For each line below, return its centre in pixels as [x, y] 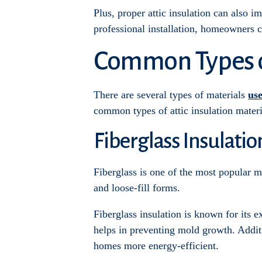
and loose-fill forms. [137, 188]
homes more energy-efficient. [156, 246]
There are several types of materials [171, 95]
